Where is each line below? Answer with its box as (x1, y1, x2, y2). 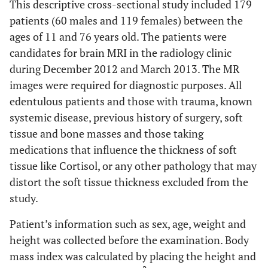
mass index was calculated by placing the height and (10, 249, 256, 263)
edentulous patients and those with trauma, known (10, 94, 252, 108)
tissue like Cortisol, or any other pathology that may (10, 159, 257, 173)
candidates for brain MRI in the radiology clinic (10, 45, 232, 60)
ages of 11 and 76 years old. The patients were (10, 29, 227, 44)
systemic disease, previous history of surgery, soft (10, 110, 243, 124)
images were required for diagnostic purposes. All (10, 78, 242, 92)
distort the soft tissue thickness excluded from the (10, 175, 248, 189)
